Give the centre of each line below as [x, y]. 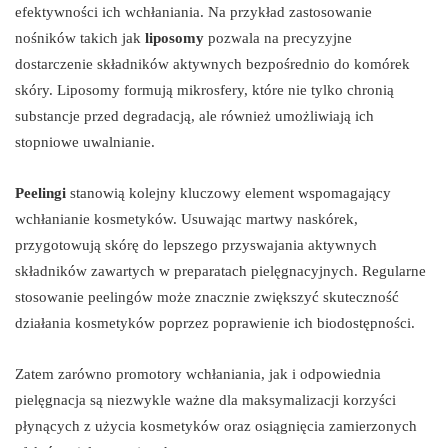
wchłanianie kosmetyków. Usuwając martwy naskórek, [186, 219]
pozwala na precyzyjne [278, 38]
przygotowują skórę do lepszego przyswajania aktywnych [196, 245]
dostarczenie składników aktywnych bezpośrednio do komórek [212, 64]
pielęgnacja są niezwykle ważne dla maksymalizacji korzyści [205, 400]
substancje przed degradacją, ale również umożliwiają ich [194, 116]
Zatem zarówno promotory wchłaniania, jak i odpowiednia [198, 374]
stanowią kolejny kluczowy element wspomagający [228, 193]
